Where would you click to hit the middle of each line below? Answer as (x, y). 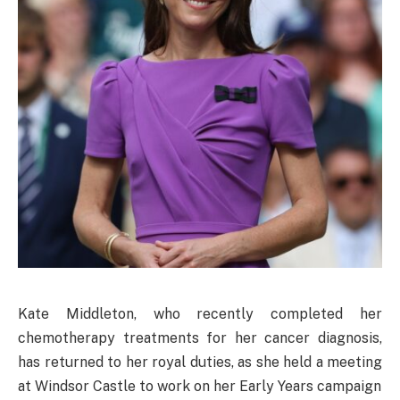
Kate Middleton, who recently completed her (200, 314)
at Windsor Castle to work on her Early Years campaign (200, 386)
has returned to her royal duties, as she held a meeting (200, 362)
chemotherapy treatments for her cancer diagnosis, (200, 338)
